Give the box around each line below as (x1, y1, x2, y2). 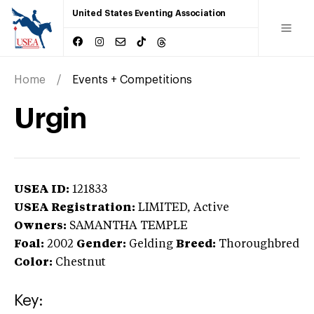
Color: (14, 257, 53, 268)
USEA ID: (14, 184, 69, 196)
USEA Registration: (14, 202, 135, 214)
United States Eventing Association (72, 9, 226, 18)
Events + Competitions (72, 74, 192, 86)
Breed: (176, 238, 216, 250)
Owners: (14, 220, 67, 232)
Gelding (129, 238, 173, 250)
